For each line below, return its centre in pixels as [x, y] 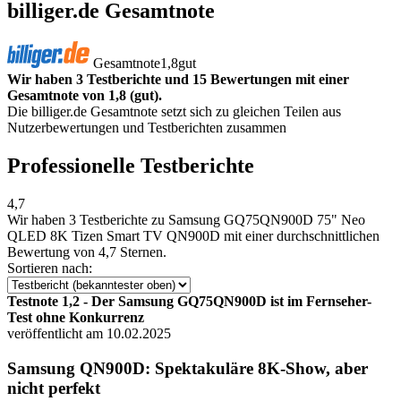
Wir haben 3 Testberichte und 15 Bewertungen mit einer [178, 79]
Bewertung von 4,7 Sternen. [87, 252]
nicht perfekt [54, 388]
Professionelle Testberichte [131, 165]
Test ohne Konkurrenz [76, 317]
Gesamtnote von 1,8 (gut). [85, 95]
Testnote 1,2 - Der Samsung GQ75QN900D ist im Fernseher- [189, 301]
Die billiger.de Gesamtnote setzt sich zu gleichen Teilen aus [174, 111]
